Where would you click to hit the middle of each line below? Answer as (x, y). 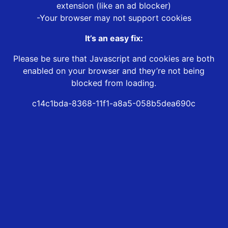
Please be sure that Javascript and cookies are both (114, 59)
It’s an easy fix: (114, 38)
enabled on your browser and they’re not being (114, 71)
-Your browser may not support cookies (114, 18)
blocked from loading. (114, 83)
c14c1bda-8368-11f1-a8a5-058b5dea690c (114, 104)
